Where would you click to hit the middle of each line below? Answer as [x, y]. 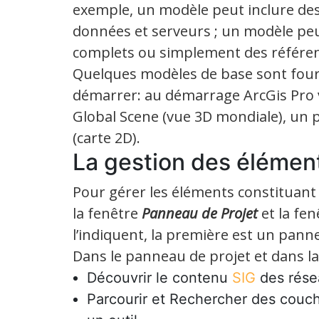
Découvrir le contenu [159, 277]
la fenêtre [107, 213]
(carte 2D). [106, 137]
